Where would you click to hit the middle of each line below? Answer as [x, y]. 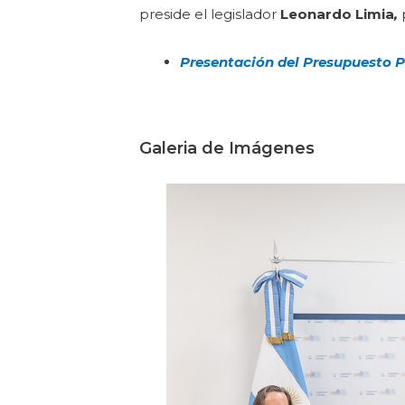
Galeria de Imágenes [227, 148]
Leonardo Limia [338, 14]
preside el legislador [210, 14]
